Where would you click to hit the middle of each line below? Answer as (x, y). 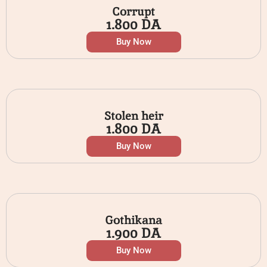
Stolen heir (133, 116)
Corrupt (133, 12)
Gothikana (133, 220)
